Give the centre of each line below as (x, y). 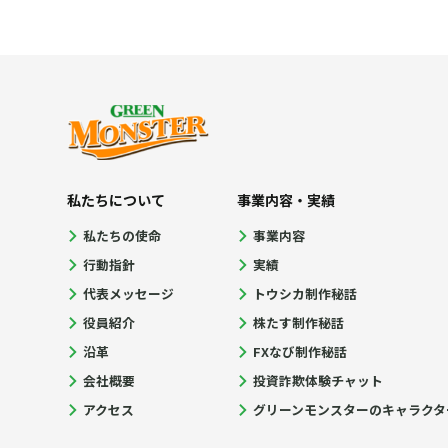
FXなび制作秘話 (300, 352)
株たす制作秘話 (299, 323)
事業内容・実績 (286, 200)
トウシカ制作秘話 (305, 294)
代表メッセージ (129, 294)
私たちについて (116, 200)
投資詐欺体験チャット (318, 381)
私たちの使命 (122, 236)
